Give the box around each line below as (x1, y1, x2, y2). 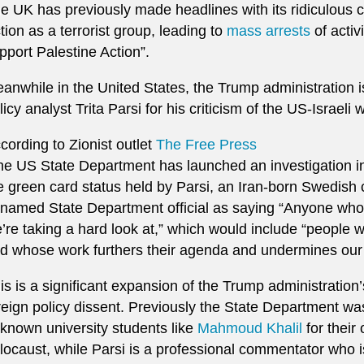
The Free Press (156, 136, 257, 153)
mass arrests (227, 22, 310, 39)
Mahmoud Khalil (197, 319, 302, 336)
